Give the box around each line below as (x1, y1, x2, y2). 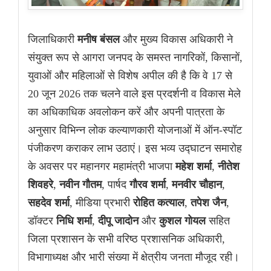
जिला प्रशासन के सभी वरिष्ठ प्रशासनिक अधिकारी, (28, 233, 225, 246)
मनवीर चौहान (172, 178, 222, 191)
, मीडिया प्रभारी (70, 197, 133, 209)
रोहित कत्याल (133, 197, 184, 209)
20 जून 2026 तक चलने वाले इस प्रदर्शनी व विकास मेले (28, 88, 241, 100)
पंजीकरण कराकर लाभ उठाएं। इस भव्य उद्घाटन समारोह (28, 142, 242, 155)
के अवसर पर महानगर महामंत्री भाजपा (28, 160, 175, 173)
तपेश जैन (191, 197, 226, 209)
